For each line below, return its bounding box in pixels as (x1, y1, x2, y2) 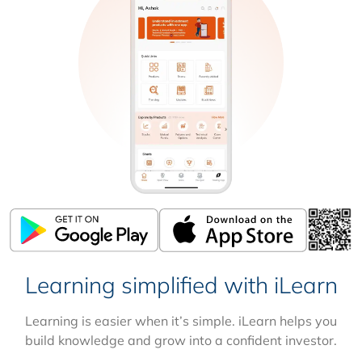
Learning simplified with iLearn (24, 271, 338, 300)
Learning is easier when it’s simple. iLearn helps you (25, 313, 337, 330)
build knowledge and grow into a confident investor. (25, 332, 337, 349)
